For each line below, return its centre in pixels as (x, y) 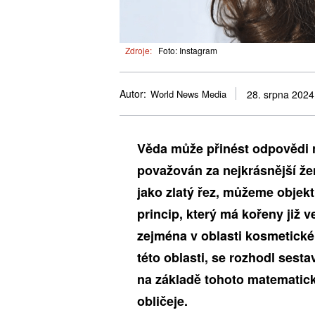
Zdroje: (139, 50)
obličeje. (162, 301)
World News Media (188, 94)
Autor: (133, 94)
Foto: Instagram (188, 50)
